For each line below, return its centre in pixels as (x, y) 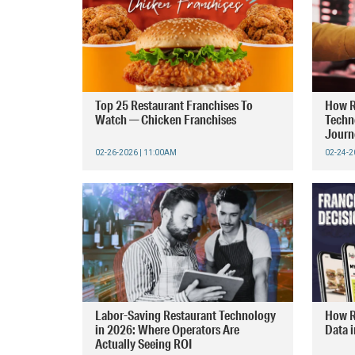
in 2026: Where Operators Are (167, 329)
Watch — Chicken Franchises (166, 119)
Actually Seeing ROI (143, 344)
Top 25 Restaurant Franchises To (174, 105)
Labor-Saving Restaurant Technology (185, 315)
